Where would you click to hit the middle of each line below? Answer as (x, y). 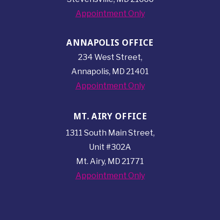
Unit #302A (110, 147)
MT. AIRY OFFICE (110, 116)
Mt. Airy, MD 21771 (110, 162)
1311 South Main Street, (110, 133)
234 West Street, (110, 57)
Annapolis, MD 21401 (110, 72)
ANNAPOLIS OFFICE (110, 43)
